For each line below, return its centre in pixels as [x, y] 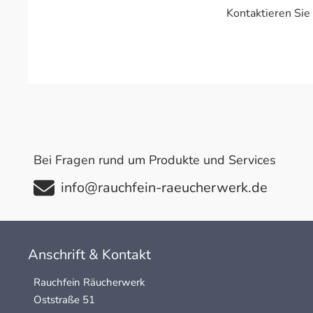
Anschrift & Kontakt [89, 255]
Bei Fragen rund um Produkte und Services [155, 160]
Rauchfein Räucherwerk [89, 283]
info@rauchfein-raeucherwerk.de [164, 188]
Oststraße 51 [64, 300]
